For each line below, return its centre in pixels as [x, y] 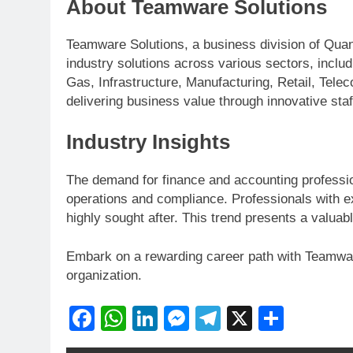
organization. [104, 276]
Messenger [252, 318]
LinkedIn [206, 318]
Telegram [273, 318]
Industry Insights [148, 142]
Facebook [150, 318]
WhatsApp [184, 318]
